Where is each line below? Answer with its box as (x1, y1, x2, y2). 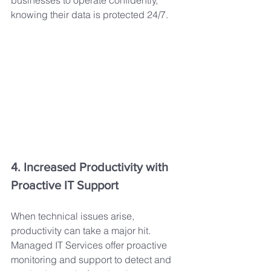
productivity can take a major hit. (11, 224, 153, 237)
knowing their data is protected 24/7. (11, 8, 168, 21)
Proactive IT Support (11, 178, 119, 192)
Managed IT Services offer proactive (11, 239, 169, 252)
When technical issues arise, (11, 210, 137, 223)
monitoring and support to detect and (11, 253, 174, 266)
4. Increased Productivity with (11, 160, 171, 174)
